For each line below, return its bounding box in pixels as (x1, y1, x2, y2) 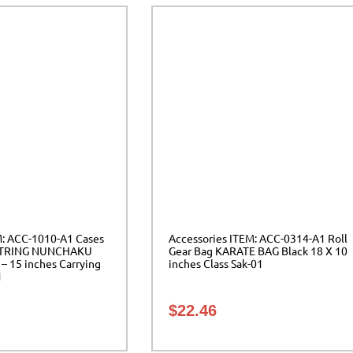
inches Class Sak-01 (169, 256, 263, 271)
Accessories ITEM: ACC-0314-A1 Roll (169, 231, 347, 246)
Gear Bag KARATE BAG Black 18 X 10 (169, 243, 347, 258)
